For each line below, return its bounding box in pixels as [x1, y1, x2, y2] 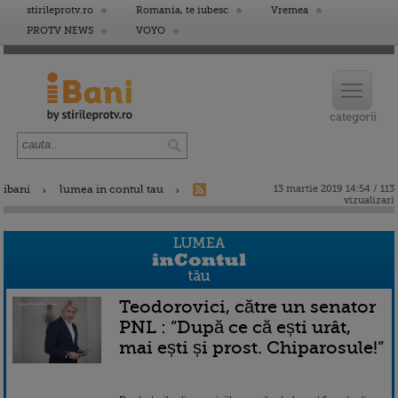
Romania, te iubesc [136, 4, 228, 16]
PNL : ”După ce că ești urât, [119, 316, 351, 338]
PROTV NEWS [27, 25, 93, 36]
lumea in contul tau [60, 183, 163, 195]
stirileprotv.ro [27, 4, 93, 16]
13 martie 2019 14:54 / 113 [274, 183, 394, 195]
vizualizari [344, 195, 394, 206]
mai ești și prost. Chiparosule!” [119, 337, 384, 358]
